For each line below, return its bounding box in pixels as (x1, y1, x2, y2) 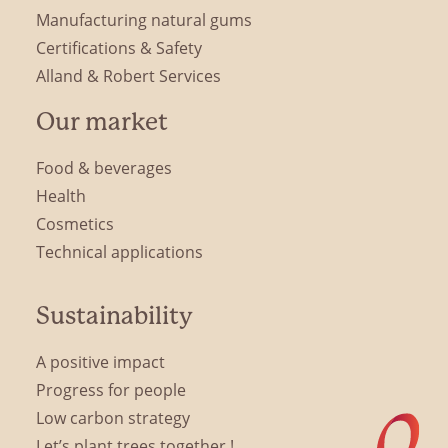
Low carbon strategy (36, 407, 190, 428)
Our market (36, 108, 168, 136)
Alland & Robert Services (36, 65, 221, 86)
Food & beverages (36, 157, 172, 178)
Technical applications (36, 241, 203, 262)
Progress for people (36, 379, 186, 400)
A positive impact (36, 351, 165, 372)
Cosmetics (36, 213, 114, 234)
